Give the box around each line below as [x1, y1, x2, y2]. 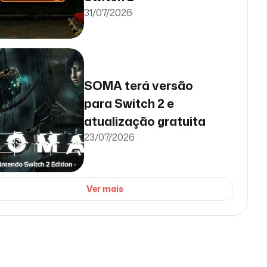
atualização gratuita [84, 113, 206, 129]
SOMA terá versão [84, 77, 193, 94]
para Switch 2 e [84, 95, 174, 111]
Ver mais [86, 183, 123, 194]
